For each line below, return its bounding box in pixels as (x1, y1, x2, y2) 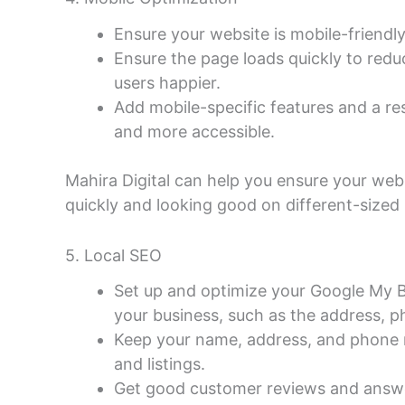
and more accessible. (114, 121, 275, 141)
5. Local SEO (65, 245, 162, 265)
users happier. (114, 72, 221, 92)
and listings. (114, 354, 205, 374)
